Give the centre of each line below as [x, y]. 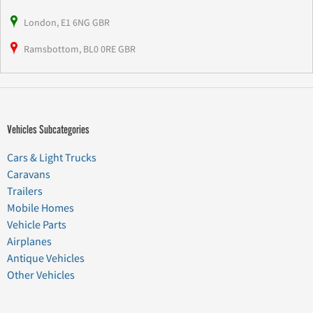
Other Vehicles [41, 275]
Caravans [29, 174]
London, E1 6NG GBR [67, 22]
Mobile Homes [41, 208]
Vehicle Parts [37, 225]
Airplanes [29, 241]
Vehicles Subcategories [48, 129]
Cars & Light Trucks [52, 158]
